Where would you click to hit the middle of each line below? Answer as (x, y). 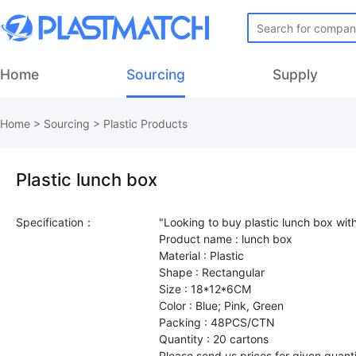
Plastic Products (145, 124)
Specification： (55, 222)
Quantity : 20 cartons (214, 339)
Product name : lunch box (226, 239)
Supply (295, 74)
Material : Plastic (201, 255)
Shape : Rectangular (212, 272)
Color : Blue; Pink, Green (221, 306)
